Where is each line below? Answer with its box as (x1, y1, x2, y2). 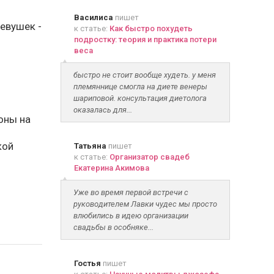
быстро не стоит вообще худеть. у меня (73, 70, 216, 80)
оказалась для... (73, 105, 132, 114)
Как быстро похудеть (109, 24, 193, 33)
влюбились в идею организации (73, 211, 188, 220)
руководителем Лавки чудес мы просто (73, 199, 217, 209)
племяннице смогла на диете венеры (73, 82, 207, 91)
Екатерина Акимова (73, 163, 149, 172)
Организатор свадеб (109, 152, 190, 161)
